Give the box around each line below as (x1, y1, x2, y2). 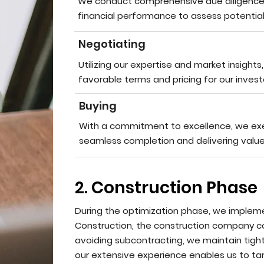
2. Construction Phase (74, 176, 258, 199)
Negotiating (78, 37, 146, 51)
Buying (78, 98, 117, 113)
